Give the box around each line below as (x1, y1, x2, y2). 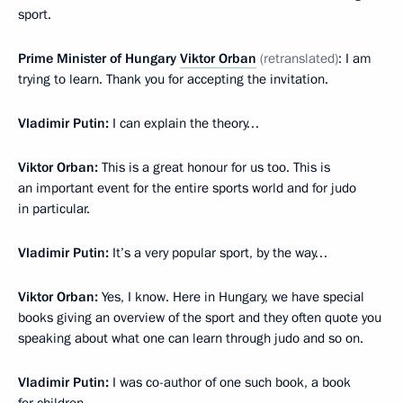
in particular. (18, 200, 90, 218)
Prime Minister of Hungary (18, 49, 180, 67)
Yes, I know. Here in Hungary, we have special (98, 288, 364, 306)
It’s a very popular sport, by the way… (109, 244, 327, 262)
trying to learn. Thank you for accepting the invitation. (18, 70, 328, 88)
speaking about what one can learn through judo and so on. (18, 329, 363, 347)
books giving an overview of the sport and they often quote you (18, 309, 381, 327)
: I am (338, 49, 372, 67)
